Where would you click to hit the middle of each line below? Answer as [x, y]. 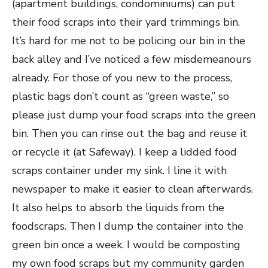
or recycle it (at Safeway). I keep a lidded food [124, 152]
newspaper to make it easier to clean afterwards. [133, 189]
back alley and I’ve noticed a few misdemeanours [132, 59]
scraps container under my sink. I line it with [119, 170]
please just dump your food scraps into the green [134, 115]
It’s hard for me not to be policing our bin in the [129, 41]
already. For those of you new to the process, [122, 78]
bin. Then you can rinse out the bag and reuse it [130, 133]
